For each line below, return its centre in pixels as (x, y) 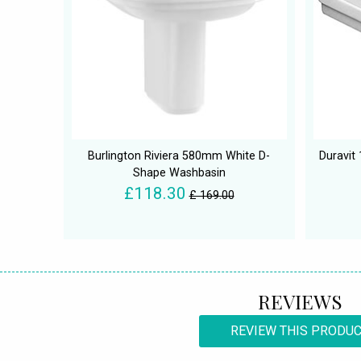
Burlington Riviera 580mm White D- (179, 156)
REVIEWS (300, 302)
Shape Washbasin (179, 173)
